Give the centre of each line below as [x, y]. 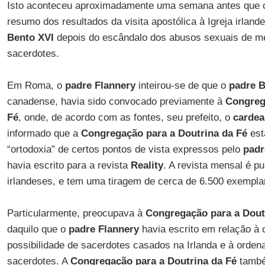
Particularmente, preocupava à [76, 213]
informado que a [44, 133]
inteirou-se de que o [183, 85]
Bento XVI [30, 38]
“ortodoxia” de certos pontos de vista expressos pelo [125, 149]
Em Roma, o [36, 85]
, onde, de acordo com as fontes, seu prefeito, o [125, 117]
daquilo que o [38, 229]
